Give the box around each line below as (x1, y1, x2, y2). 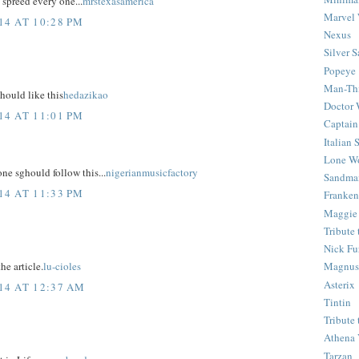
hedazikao (63, 87, 108, 103)
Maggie (324, 205, 357, 220)
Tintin (324, 294, 351, 309)
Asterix (324, 276, 355, 292)
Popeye (324, 63, 356, 78)
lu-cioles (43, 259, 81, 274)
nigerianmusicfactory (106, 165, 198, 180)
